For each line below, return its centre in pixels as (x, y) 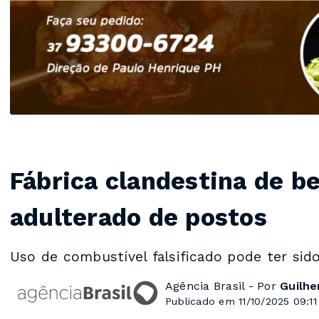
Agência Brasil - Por (223, 286)
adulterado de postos (138, 217)
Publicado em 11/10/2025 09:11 (241, 301)
